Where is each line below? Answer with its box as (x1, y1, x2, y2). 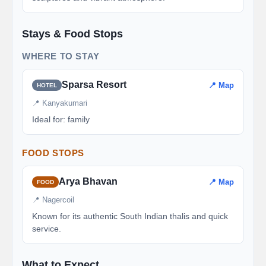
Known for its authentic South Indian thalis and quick (32, 211, 228, 221)
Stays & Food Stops (22, 27, 123, 40)
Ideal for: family (32, 115, 90, 124)
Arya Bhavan (59, 176, 118, 186)
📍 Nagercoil (32, 195, 74, 204)
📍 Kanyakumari (32, 99, 87, 107)
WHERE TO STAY (22, 51, 100, 61)
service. (32, 224, 61, 233)
